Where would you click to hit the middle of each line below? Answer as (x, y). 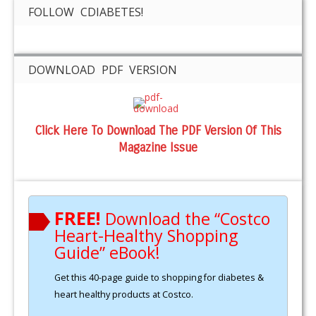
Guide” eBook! (107, 252)
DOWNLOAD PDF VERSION (103, 69)
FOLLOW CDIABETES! (86, 12)
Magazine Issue (158, 147)
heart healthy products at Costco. (124, 294)
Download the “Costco (188, 218)
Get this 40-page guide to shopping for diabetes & (159, 278)
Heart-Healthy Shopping (146, 235)
